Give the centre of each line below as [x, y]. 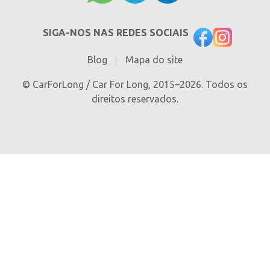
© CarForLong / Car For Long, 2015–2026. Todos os [135, 85]
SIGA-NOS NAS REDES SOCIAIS [115, 33]
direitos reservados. [135, 99]
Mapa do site [154, 60]
